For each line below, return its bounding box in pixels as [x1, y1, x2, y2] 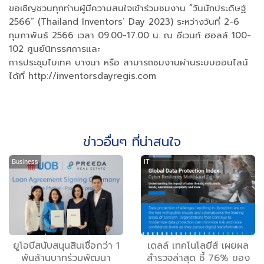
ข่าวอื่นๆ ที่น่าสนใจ [83, 132, 181, 152]
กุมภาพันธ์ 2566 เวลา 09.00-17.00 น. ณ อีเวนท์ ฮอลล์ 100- [9, 29, 251, 42]
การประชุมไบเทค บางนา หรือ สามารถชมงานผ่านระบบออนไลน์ [9, 56, 248, 70]
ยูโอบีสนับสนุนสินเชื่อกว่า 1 [12, 239, 120, 253]
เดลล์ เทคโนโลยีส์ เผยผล [147, 239, 249, 253]
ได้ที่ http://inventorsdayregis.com [9, 70, 160, 83]
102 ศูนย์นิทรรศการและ [9, 42, 100, 56]
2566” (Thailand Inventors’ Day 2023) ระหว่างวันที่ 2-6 [9, 15, 239, 29]
